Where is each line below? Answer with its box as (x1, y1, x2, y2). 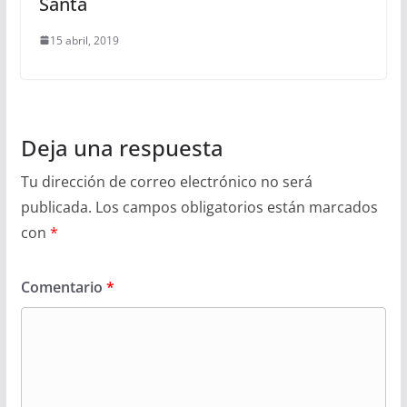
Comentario (20, 276, 106, 297)
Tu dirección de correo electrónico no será (20, 171, 313, 192)
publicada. (20, 196, 92, 217)
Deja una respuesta (20, 132, 223, 163)
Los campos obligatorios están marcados (94, 196, 378, 217)
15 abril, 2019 (49, 32, 119, 48)
